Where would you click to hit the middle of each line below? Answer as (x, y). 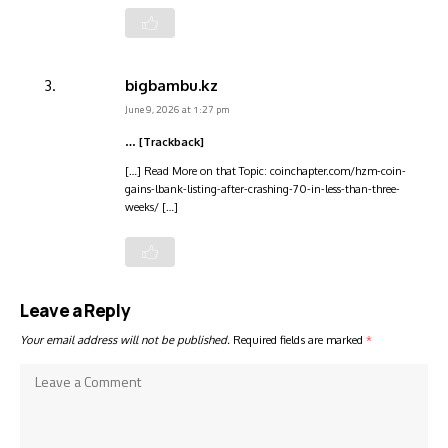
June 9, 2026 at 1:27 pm (177, 110)
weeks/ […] (151, 207)
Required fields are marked (299, 340)
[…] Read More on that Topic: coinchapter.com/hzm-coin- (265, 171)
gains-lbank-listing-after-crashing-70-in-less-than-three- (262, 189)
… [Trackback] (164, 142)
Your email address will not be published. (125, 340)
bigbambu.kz (171, 85)
